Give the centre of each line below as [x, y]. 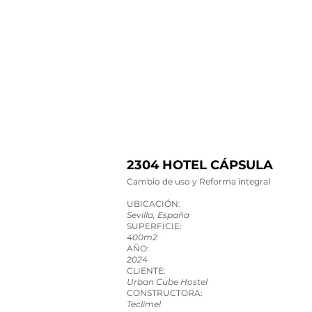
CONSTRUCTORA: [165, 293]
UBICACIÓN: [154, 204]
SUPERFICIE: [154, 226]
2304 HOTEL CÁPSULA [200, 165]
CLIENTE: [146, 271]
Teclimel [144, 304]
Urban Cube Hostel [167, 282]
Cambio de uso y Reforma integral [198, 181]
